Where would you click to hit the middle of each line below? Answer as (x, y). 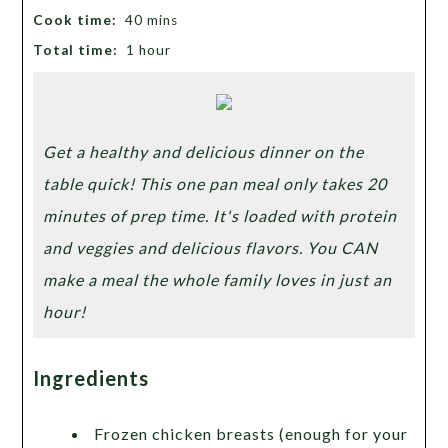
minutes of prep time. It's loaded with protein (220, 215)
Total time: (78, 50)
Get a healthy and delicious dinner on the (204, 151)
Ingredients (91, 377)
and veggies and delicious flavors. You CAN (211, 247)
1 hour (149, 50)
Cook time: (79, 20)
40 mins (152, 20)
